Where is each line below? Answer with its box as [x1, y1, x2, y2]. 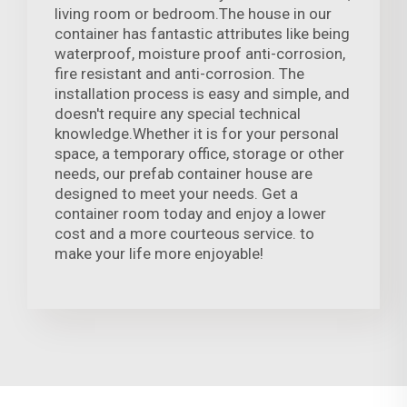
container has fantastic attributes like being [55, 25, 350, 44]
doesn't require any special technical [55, 104, 301, 124]
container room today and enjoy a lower [55, 204, 326, 223]
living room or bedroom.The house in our [55, 5, 332, 24]
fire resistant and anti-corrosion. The [55, 65, 304, 84]
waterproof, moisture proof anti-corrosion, [55, 45, 345, 64]
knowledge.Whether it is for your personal [55, 124, 339, 144]
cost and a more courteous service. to [55, 224, 314, 243]
